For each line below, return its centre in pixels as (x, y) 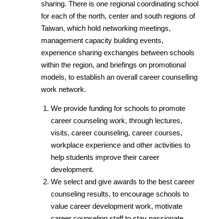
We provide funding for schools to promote (118, 109)
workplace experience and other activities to (120, 145)
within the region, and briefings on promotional (114, 65)
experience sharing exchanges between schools (118, 53)
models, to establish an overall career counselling (120, 77)
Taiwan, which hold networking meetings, (106, 28)
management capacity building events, (102, 40)
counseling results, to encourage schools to (120, 194)
